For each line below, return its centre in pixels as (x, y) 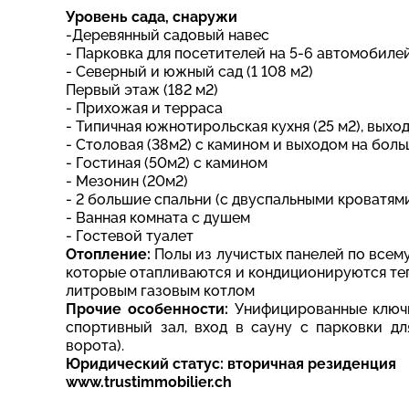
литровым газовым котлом (160, 290)
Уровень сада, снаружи (152, 16)
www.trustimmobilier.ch (149, 382)
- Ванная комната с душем (158, 217)
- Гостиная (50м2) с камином (167, 163)
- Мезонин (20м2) (127, 181)
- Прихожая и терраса (144, 108)
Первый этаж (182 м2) (142, 89)
